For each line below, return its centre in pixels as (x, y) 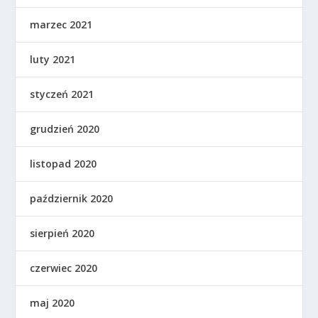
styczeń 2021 (62, 94)
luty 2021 (53, 59)
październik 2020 (72, 198)
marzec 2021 (61, 24)
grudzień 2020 (65, 128)
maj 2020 (53, 302)
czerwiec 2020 (64, 268)
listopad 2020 (64, 163)
